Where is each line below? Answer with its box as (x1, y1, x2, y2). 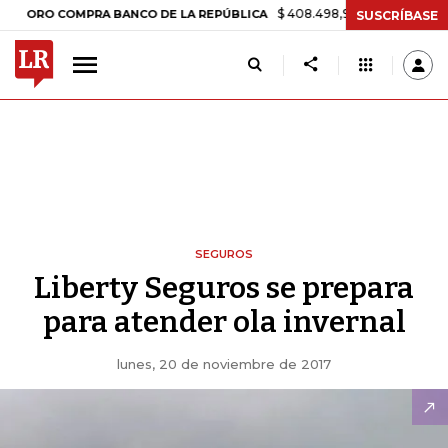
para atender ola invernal (42, 304, 406, 340)
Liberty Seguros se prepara (34, 270, 414, 306)
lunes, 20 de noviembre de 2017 (117, 356, 331, 372)
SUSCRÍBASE (356, 7, 438, 23)
